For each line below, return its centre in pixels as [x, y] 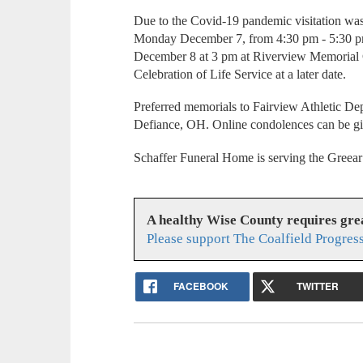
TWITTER [318, 286]
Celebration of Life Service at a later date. [240, 74]
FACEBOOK [201, 286]
